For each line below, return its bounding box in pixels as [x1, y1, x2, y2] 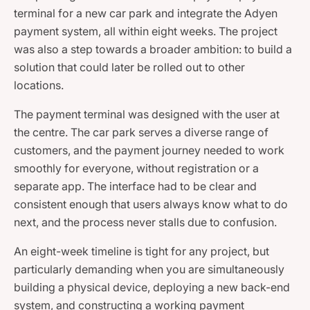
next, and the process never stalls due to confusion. [14, 215, 277, 230]
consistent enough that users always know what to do [14, 197, 288, 212]
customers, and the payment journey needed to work [14, 143, 284, 158]
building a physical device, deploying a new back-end [14, 280, 290, 295]
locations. [14, 78, 64, 93]
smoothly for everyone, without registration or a [14, 161, 259, 176]
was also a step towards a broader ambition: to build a [14, 42, 292, 57]
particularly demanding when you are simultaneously [14, 262, 284, 277]
